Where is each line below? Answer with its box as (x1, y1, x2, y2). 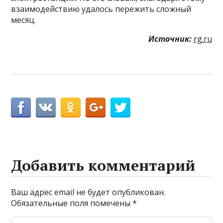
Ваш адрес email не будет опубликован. (11, 187, 166, 198)
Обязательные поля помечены (11, 198, 133, 209)
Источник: (148, 33, 192, 45)
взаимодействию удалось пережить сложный (11, 3, 192, 15)
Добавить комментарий (11, 155, 196, 176)
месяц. (11, 14, 36, 26)
